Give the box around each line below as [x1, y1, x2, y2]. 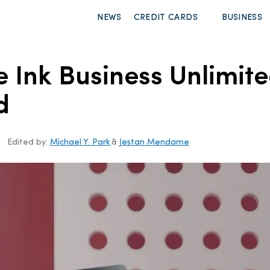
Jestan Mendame [119, 137, 189, 147]
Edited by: [7, 137, 50, 147]
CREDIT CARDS [133, 13, 198, 22]
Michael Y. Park [50, 137, 110, 147]
